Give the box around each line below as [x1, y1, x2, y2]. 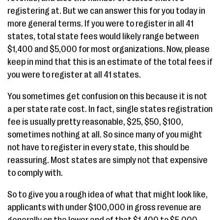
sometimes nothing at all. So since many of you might [7, 130, 202, 139]
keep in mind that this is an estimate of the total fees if [7, 57, 213, 67]
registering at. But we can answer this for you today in [7, 6, 205, 16]
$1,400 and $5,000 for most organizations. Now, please [7, 44, 210, 54]
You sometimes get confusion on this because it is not [7, 91, 207, 101]
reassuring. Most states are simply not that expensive [7, 155, 208, 165]
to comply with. [7, 168, 63, 178]
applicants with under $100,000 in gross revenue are [7, 202, 201, 212]
